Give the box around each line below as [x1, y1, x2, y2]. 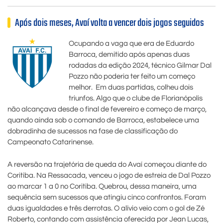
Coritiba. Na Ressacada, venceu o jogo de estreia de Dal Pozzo [7, 171, 211, 179]
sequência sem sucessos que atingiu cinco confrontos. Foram [7, 193, 206, 201]
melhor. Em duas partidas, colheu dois [68, 84, 193, 92]
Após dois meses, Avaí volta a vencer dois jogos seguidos [15, 15, 204, 32]
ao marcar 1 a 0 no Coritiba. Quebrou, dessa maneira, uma [7, 182, 197, 190]
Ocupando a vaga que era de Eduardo [68, 40, 194, 48]
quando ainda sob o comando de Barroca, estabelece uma [7, 116, 199, 124]
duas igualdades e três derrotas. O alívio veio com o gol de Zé [7, 204, 205, 212]
